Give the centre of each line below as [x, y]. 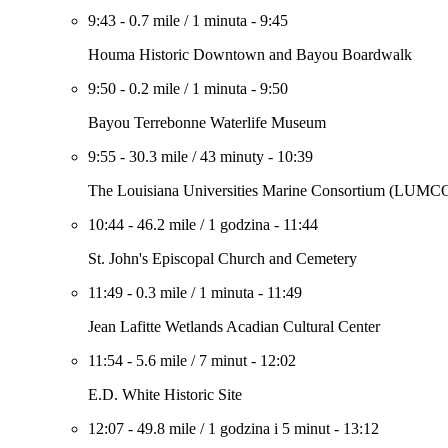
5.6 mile [161, 360]
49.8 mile [166, 428]
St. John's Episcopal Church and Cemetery [222, 258]
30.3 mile [158, 156]
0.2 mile [154, 88]
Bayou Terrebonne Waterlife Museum [207, 122]
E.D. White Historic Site [165, 394]
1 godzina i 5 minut [269, 428]
